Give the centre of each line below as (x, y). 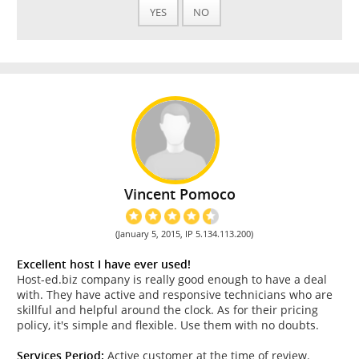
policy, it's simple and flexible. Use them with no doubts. (168, 325)
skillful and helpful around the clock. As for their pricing (167, 310)
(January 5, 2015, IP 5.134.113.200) (184, 234)
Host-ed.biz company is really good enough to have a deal (172, 280)
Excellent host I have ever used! (104, 264)
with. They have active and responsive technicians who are (175, 295)
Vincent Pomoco (179, 194)
